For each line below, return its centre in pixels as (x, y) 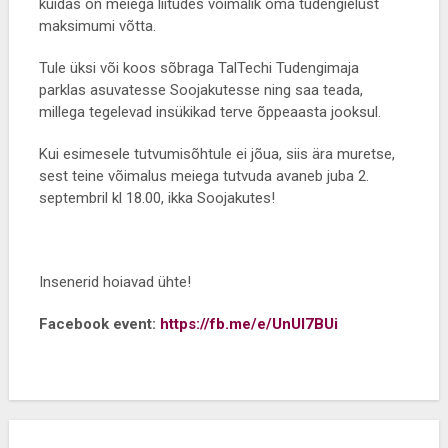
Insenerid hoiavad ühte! (114, 282)
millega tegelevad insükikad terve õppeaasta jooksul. (209, 112)
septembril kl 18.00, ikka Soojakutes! (156, 198)
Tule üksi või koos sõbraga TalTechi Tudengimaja (198, 68)
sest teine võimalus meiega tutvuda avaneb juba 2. (203, 176)
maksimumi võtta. (97, 26)
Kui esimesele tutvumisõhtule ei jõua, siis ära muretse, (216, 154)
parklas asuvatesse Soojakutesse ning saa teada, (200, 90)
